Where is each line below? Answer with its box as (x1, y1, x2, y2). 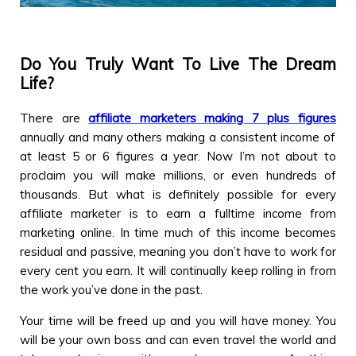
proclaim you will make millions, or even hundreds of (20, 167, 336, 183)
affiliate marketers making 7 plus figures (88, 110, 337, 126)
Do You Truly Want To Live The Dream (20, 53, 336, 74)
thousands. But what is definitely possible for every (20, 186, 336, 202)
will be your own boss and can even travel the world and (20, 331, 336, 347)
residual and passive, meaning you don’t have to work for (20, 243, 336, 259)
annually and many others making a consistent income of (20, 129, 336, 145)
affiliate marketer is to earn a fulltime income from (20, 205, 336, 221)
